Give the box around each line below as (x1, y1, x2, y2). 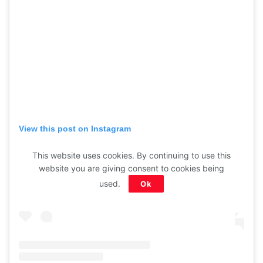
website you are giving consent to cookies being (38, 163, 224, 173)
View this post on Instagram (19, 123, 131, 133)
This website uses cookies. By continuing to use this (32, 150, 231, 160)
